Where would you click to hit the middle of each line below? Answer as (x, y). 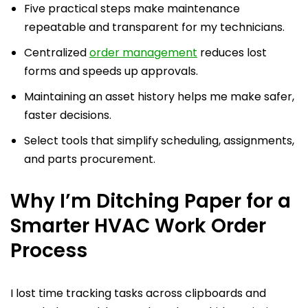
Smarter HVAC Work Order (138, 225)
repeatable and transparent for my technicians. (154, 27)
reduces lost (232, 52)
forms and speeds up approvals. (111, 71)
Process (49, 250)
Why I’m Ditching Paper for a (151, 201)
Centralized (57, 52)
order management (143, 52)
